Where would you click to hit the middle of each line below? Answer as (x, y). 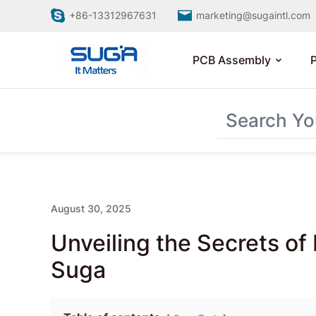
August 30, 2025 (91, 208)
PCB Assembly (232, 60)
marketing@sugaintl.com (253, 15)
